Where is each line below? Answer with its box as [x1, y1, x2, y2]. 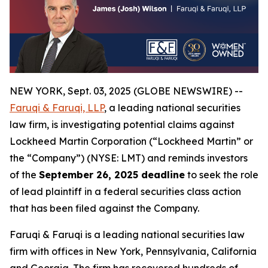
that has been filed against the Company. [10, 202, 199, 215]
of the [10, 169, 39, 181]
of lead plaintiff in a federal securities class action [10, 185, 241, 198]
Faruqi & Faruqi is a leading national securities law [10, 229, 245, 241]
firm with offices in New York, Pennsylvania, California [10, 245, 257, 258]
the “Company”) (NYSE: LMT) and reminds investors [10, 152, 248, 165]
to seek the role [185, 169, 258, 181]
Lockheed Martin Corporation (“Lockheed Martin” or [10, 135, 253, 148]
